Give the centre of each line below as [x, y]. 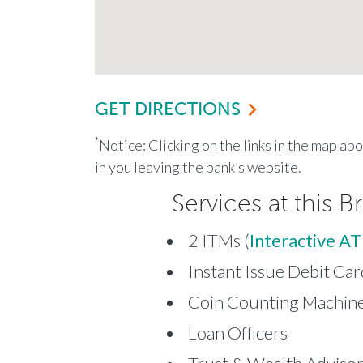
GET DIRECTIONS [168, 109]
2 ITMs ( [219, 240]
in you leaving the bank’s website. [198, 167]
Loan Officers [238, 332]
